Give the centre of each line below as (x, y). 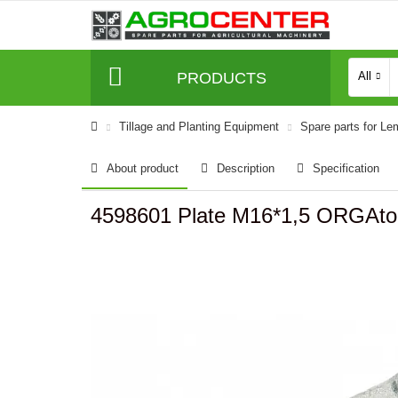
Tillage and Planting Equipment (199, 127)
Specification (346, 168)
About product (143, 168)
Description (246, 168)
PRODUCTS (221, 78)
